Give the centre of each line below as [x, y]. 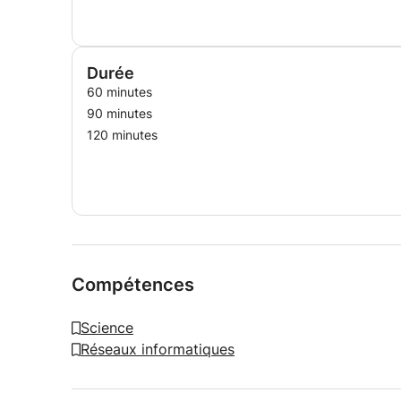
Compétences [133, 285]
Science [107, 328]
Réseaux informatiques [158, 349]
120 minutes [122, 135]
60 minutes [119, 92]
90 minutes [119, 113]
